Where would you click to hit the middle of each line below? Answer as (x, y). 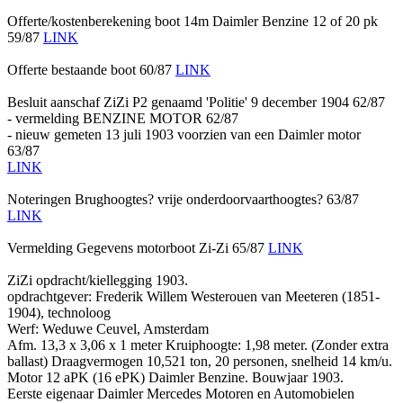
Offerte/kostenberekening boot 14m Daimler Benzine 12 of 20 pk (193, 21)
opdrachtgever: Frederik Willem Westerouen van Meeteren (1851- (193, 296)
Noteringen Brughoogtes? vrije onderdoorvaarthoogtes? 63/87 (183, 199)
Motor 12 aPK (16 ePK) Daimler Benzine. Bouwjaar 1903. (175, 377)
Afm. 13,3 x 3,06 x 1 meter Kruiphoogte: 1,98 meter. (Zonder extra (198, 345)
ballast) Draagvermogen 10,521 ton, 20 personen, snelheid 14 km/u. (200, 361)
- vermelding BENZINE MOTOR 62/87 (123, 118)
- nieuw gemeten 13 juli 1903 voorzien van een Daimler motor (184, 134)
